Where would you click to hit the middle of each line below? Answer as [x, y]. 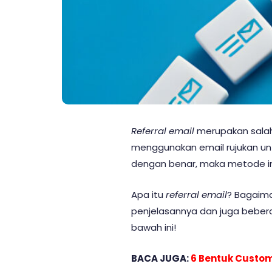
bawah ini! [154, 228]
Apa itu [148, 195]
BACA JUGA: [161, 259]
